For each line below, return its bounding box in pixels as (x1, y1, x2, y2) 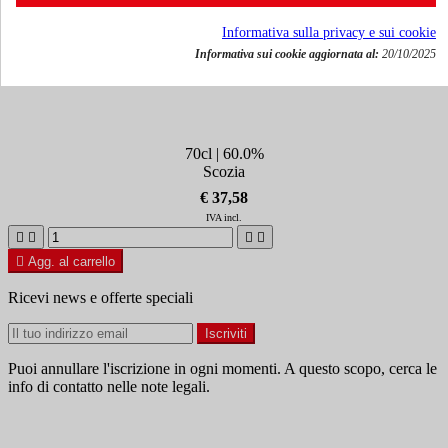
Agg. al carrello (28, 254, 115, 270)
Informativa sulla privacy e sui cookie (222, 25, 436, 41)
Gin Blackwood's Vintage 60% (120, 57, 328, 75)
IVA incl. (206, 212, 242, 224)
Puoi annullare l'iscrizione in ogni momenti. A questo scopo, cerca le (8, 360, 437, 378)
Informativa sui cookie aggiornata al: (195, 47, 379, 62)
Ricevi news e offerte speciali (8, 289, 193, 307)
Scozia (203, 163, 245, 181)
